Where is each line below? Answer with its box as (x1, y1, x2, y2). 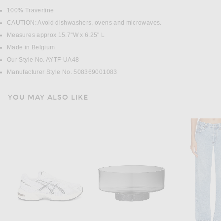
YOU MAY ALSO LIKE (8, 93, 88, 102)
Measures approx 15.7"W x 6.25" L (7, 32, 105, 39)
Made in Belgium (7, 44, 55, 51)
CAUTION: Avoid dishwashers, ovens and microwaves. (7, 19, 162, 27)
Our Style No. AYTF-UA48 (7, 56, 79, 64)
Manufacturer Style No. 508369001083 (7, 69, 117, 76)
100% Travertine (7, 7, 54, 14)
